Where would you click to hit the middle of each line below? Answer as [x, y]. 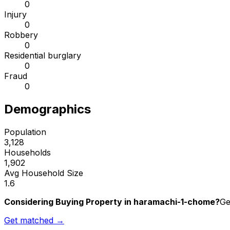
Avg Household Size [44, 173]
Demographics [47, 109]
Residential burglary [43, 56]
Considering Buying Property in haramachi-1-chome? [112, 202]
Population [25, 132]
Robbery [21, 35]
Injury [15, 15]
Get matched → [34, 221]
